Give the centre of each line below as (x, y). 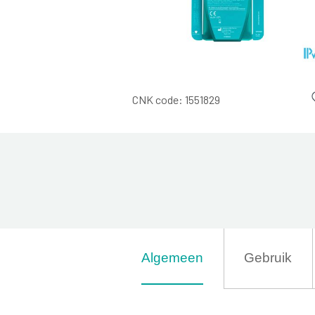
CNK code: (159, 99)
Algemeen (172, 258)
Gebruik (268, 258)
